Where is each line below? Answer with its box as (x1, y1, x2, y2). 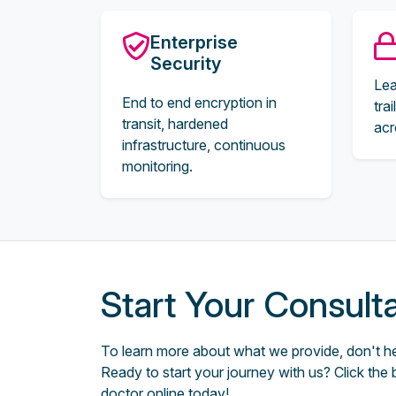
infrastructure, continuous (122, 136, 286, 154)
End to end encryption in (122, 94, 277, 111)
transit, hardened (122, 115, 228, 133)
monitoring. (122, 157, 193, 175)
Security (150, 53, 221, 74)
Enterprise (150, 32, 238, 53)
